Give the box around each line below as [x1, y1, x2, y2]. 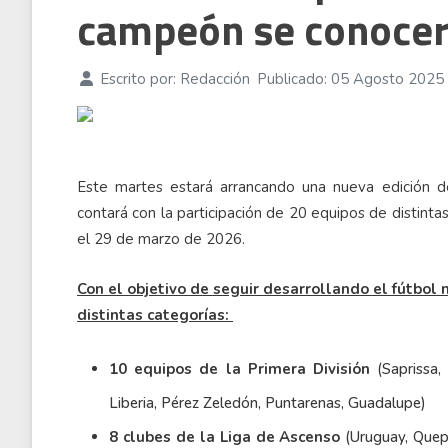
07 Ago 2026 [91, 16, 174, 35]
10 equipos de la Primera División [109, 359, 371, 379]
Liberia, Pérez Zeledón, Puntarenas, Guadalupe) [109, 393, 426, 413]
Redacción [179, 69, 250, 89]
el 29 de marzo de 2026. [77, 229, 245, 249]
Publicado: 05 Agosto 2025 [256, 69, 444, 89]
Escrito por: [95, 69, 180, 89]
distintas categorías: [77, 305, 233, 325]
